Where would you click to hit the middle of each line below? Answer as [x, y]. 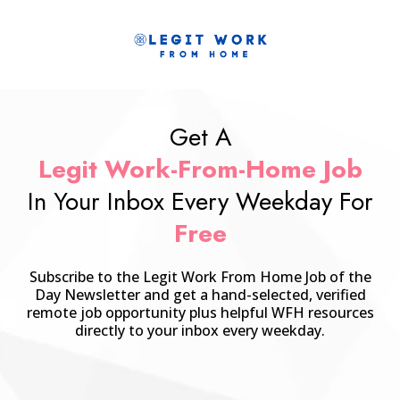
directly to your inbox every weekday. [200, 330]
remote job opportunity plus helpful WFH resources [200, 312]
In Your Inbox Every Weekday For [200, 201]
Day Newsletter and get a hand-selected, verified [200, 294]
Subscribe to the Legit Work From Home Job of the [200, 276]
